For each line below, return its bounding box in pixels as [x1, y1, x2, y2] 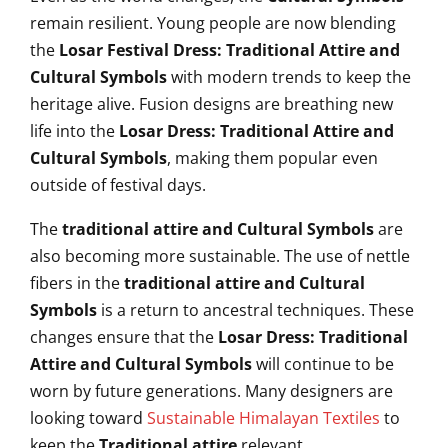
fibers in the [30, 272, 120, 294]
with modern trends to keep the [167, 66, 411, 88]
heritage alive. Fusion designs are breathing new [30, 93, 393, 115]
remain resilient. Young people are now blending [30, 12, 396, 34]
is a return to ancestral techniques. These [97, 299, 414, 321]
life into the [30, 120, 119, 142]
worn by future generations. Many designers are [30, 380, 393, 402]
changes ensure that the [30, 326, 218, 348]
